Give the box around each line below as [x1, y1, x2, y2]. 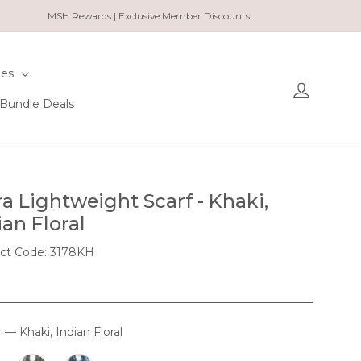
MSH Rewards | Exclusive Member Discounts [47, 10, 250, 22]
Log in [312, 78, 347, 93]
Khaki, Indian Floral [15, 325, 122, 339]
